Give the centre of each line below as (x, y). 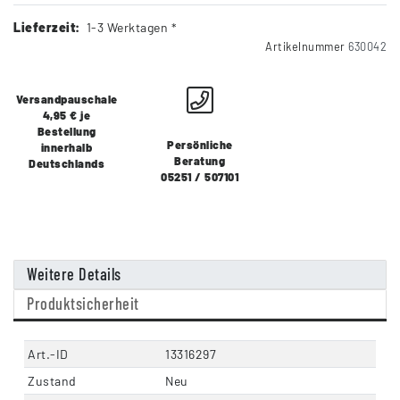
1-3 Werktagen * (131, 28)
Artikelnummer (307, 47)
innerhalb (67, 148)
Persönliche (200, 145)
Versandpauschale (67, 100)
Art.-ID (48, 354)
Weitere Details (74, 275)
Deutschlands (67, 164)
